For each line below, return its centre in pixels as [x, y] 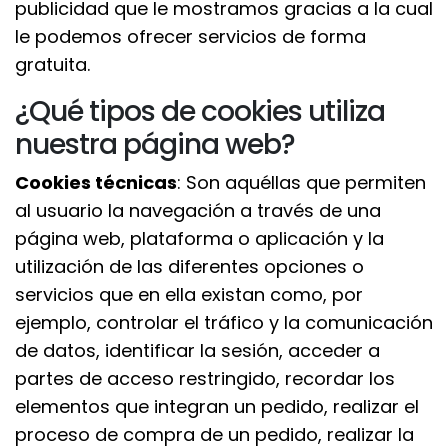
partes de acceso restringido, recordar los [205, 378]
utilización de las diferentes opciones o [189, 266]
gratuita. [52, 64]
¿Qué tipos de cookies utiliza [200, 111]
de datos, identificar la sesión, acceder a [197, 350]
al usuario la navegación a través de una [198, 210]
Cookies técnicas [96, 182]
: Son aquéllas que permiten [301, 182]
